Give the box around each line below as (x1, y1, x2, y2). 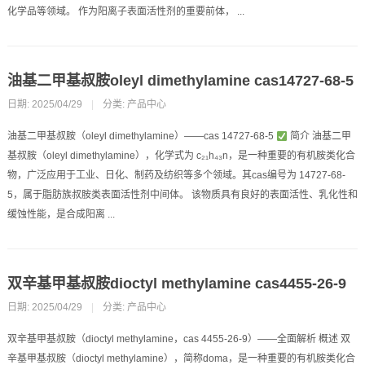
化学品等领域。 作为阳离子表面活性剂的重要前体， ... (7, 6, 244, 18)
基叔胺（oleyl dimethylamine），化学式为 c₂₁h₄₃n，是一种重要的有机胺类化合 (7, 150, 355, 162)
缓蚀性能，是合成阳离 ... (7, 209, 115, 221)
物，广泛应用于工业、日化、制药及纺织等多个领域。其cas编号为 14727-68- (7, 169, 345, 182)
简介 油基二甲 (287, 130, 351, 143)
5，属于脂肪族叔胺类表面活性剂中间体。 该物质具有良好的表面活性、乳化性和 (7, 189, 358, 201)
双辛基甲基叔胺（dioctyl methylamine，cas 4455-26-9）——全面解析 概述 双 (7, 333, 350, 345)
